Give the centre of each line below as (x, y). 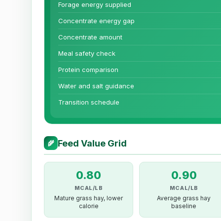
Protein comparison (88, 70)
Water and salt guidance (96, 86)
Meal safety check (87, 54)
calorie (89, 206)
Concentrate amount (90, 37)
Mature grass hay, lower (89, 198)
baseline (184, 206)
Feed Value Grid (92, 143)
